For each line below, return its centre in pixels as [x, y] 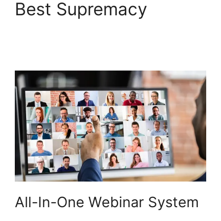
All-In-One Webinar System [107, 202]
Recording [56, 51]
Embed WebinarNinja [99, 30]
